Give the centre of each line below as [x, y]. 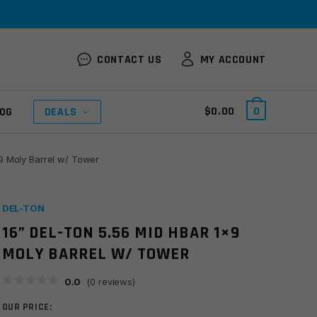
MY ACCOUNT [233, 59]
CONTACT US [129, 59]
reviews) [115, 282]
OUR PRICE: [27, 307]
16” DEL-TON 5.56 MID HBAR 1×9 [121, 233]
